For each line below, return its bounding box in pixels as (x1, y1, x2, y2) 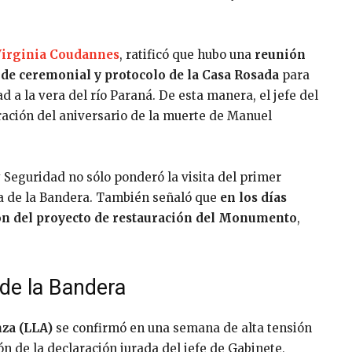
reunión (255, 46, 306, 62)
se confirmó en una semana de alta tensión (53, 320, 312, 335)
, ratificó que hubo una (119, 46, 255, 62)
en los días (220, 189, 287, 205)
